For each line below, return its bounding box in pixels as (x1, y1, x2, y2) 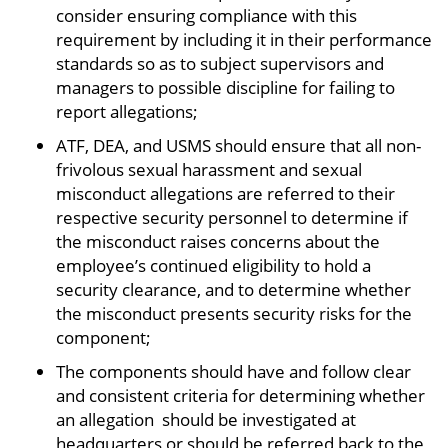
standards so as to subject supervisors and (56, 52, 384, 76)
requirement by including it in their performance (56, 28, 432, 52)
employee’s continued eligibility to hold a (56, 254, 371, 278)
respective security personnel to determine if (56, 206, 408, 230)
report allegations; (56, 100, 198, 124)
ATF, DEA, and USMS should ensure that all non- (56, 134, 421, 158)
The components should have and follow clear (56, 360, 411, 384)
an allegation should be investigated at (56, 408, 356, 432)
